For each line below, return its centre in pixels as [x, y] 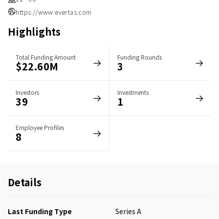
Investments [133, 92]
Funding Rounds [140, 57]
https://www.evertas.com [54, 12]
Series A [128, 211]
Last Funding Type [40, 211]
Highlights [34, 32]
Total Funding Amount [46, 57]
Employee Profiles [40, 127]
